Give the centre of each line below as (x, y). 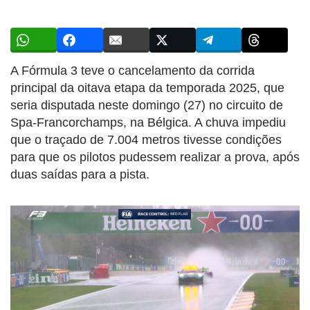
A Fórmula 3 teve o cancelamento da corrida (133, 70)
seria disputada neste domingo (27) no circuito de (147, 105)
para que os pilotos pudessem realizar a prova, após (155, 157)
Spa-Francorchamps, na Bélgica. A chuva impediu (148, 122)
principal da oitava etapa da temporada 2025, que (147, 88)
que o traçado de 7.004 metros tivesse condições (146, 139)
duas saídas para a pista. (80, 174)
